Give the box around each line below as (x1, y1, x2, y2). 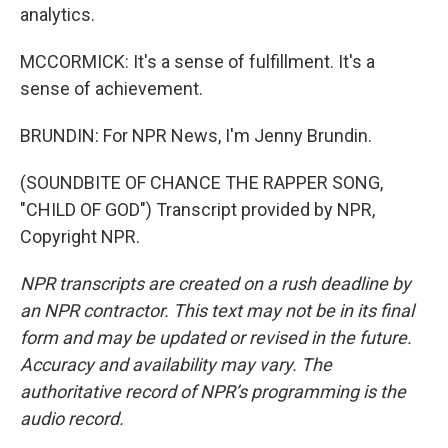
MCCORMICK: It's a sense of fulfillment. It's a (20, 51, 375, 73)
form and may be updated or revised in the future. (20, 327, 412, 349)
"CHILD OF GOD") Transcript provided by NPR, (20, 199, 375, 221)
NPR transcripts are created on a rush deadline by (20, 273, 411, 295)
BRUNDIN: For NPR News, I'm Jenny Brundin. (20, 125, 372, 147)
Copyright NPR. (20, 226, 140, 248)
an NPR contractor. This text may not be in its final (20, 300, 414, 322)
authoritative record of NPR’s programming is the (20, 381, 406, 403)
